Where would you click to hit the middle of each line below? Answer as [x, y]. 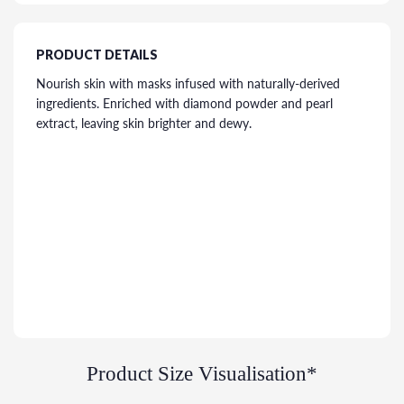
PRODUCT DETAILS [97, 55]
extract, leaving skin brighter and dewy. [144, 123]
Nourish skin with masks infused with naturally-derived [188, 83]
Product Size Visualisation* [202, 374]
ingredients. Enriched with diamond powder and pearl [184, 103]
